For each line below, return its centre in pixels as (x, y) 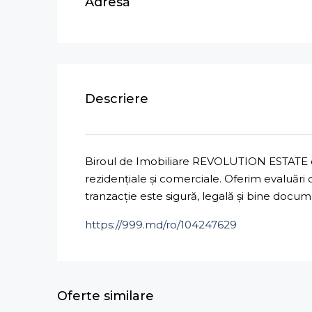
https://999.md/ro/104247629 (161, 225)
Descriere (117, 99)
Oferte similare (106, 296)
